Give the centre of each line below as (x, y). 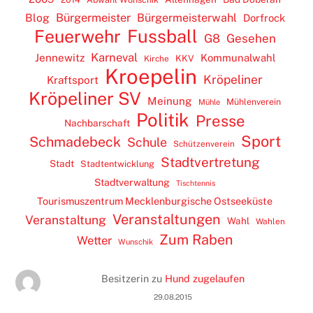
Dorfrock (264, 17)
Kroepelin (151, 76)
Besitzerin (125, 279)
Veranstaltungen (166, 219)
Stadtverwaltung (132, 182)
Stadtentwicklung (117, 163)
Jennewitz (59, 57)
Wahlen (270, 221)
